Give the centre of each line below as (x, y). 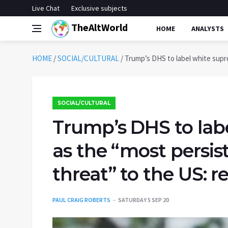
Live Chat (46, 8)
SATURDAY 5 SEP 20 (144, 200)
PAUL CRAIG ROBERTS (81, 200)
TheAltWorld (98, 27)
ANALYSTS (208, 28)
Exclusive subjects (99, 8)
